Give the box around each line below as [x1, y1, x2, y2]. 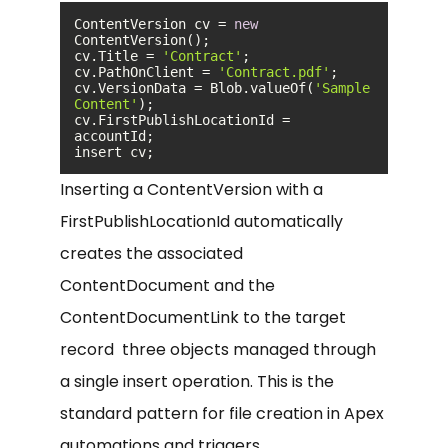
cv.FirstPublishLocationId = [74, 111, 290, 128]
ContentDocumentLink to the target [60, 305, 346, 329]
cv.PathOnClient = [74, 63, 218, 80]
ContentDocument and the [60, 273, 275, 297]
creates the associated [60, 241, 243, 265]
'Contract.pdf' [218, 63, 330, 80]
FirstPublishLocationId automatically [60, 209, 343, 233]
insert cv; [74, 143, 154, 160]
